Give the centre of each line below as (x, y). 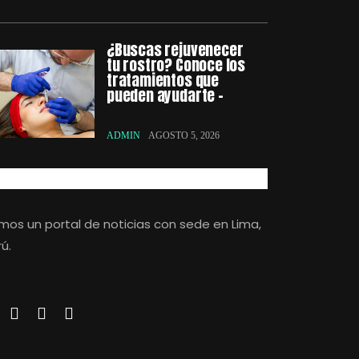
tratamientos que (163, 80)
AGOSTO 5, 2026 (184, 135)
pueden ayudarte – (165, 95)
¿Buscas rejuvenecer (175, 50)
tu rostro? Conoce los (176, 65)
